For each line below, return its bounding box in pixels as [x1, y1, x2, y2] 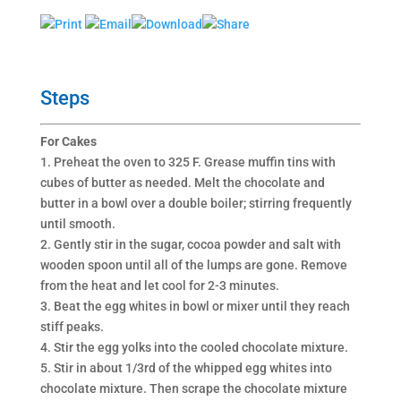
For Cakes [39, 133, 97, 149]
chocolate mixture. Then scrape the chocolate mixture [39, 380, 347, 396]
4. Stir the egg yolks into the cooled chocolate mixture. [39, 339, 348, 354]
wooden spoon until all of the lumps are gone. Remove [39, 257, 347, 272]
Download [145, 16, 202, 31]
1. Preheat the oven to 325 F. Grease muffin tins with [39, 154, 336, 169]
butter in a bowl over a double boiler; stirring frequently [39, 195, 352, 210]
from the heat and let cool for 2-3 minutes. [39, 277, 279, 293]
